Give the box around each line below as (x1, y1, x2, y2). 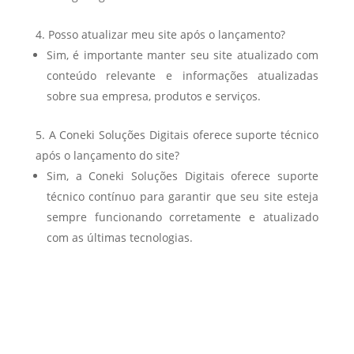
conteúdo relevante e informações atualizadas (46, 68, 319, 83)
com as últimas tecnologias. (46, 230, 193, 245)
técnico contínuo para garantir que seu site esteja (46, 189, 319, 204)
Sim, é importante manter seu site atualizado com (46, 47, 319, 62)
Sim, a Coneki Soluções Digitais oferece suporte (46, 168, 319, 183)
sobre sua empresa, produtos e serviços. (46, 88, 261, 104)
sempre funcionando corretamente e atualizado (46, 209, 319, 224)
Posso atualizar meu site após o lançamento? (47, 27, 285, 42)
